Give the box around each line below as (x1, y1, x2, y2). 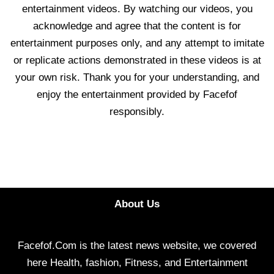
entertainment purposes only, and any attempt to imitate (10, 37, 264, 50)
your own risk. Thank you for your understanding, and (15, 72, 259, 84)
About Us (114, 198, 160, 210)
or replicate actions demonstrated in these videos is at (13, 54, 261, 67)
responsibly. (109, 106, 165, 118)
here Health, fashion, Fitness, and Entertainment (26, 257, 248, 269)
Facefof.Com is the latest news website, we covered (18, 240, 256, 252)
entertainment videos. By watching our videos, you (21, 3, 253, 15)
